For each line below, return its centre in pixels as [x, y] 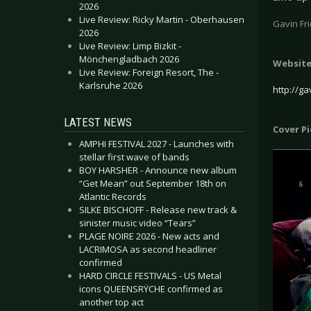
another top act [111, 302]
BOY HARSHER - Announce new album [158, 170]
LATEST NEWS [98, 122]
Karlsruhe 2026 [111, 85]
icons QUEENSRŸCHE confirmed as [151, 289]
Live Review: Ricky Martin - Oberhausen [162, 19]
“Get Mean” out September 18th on [153, 183]
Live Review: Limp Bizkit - [130, 46]
